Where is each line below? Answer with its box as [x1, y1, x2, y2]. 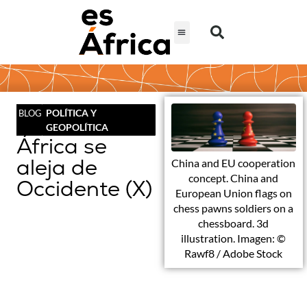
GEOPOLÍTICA [46, 121, 109, 134]
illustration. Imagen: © [181, 231, 286, 245]
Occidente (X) [16, 175, 152, 203]
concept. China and [188, 171, 279, 184]
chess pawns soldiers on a [173, 201, 294, 214]
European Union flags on [175, 186, 292, 199]
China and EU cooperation [171, 156, 296, 169]
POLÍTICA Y [46, 107, 97, 119]
